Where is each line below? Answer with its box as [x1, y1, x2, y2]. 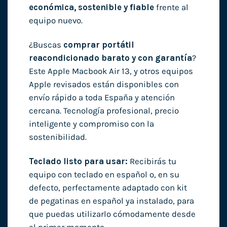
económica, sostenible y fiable [28, 3, 154, 13]
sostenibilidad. [28, 132, 87, 142]
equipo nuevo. [28, 16, 83, 26]
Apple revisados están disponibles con [28, 80, 179, 90]
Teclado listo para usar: [28, 157, 128, 167]
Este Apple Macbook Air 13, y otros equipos [28, 66, 193, 77]
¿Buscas [28, 40, 63, 50]
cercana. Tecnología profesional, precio [28, 106, 179, 116]
